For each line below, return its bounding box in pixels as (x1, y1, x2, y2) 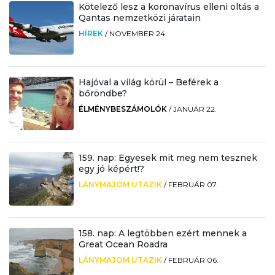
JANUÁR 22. (172, 104, 217, 114)
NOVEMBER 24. (109, 29, 167, 39)
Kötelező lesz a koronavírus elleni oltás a (78, 1, 259, 13)
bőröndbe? (78, 87, 127, 99)
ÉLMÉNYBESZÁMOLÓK (78, 104, 167, 114)
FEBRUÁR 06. (168, 255, 219, 265)
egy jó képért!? (78, 163, 144, 174)
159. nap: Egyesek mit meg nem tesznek (78, 152, 257, 163)
